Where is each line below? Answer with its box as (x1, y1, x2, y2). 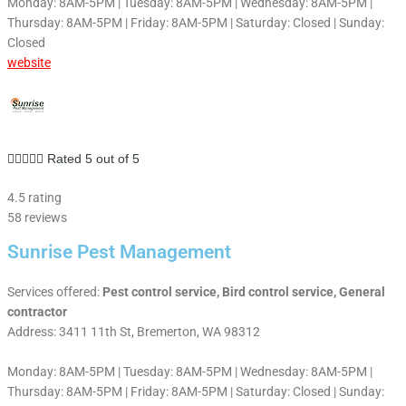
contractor (7, 304, 67, 319)
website (7, 55, 51, 71)
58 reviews (7, 210, 67, 226)
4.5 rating (7, 190, 62, 206)
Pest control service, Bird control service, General (102, 284, 385, 299)
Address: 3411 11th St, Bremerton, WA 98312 (7, 324, 260, 339)
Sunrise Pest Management (7, 240, 231, 263)
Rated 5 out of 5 (47, 152, 140, 167)
